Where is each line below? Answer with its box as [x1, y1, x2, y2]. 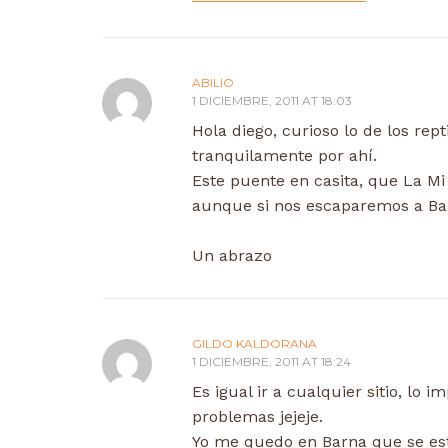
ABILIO [192, 74, 234, 90]
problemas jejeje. [192, 406, 323, 426]
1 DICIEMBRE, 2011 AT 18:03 [192, 92, 352, 108]
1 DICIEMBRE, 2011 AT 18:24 [192, 353, 351, 369]
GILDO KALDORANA [192, 335, 317, 351]
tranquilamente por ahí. [192, 145, 377, 165]
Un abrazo [192, 245, 272, 265]
